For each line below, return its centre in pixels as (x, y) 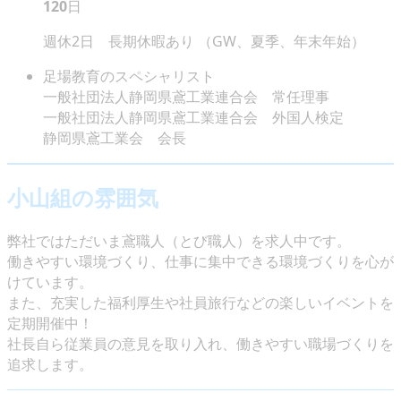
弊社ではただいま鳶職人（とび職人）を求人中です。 (179, 240)
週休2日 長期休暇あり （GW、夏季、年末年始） (204, 41)
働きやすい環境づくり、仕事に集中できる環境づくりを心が (200, 261)
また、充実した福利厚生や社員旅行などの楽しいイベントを (200, 302)
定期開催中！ (50, 323)
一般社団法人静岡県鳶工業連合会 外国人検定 (193, 117)
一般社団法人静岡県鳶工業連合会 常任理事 (186, 96)
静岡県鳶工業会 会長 (115, 137)
